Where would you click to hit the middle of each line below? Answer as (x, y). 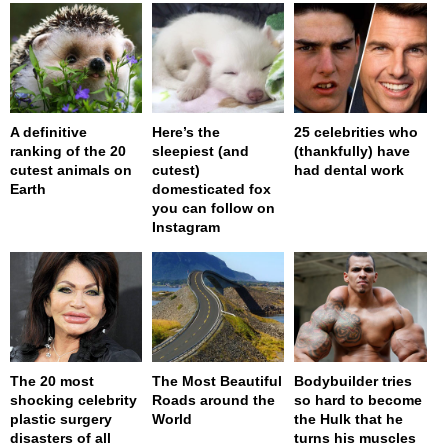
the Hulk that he (349, 419)
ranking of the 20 (68, 151)
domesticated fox (212, 189)
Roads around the (214, 400)
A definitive (48, 132)
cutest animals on (71, 170)
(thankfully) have (352, 151)
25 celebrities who (356, 132)
